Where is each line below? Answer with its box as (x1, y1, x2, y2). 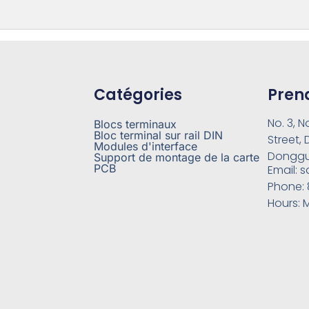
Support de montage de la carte (93, 150, 259, 165)
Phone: (268, 179, 308, 195)
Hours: (268, 195, 303, 212)
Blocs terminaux (93, 117, 177, 132)
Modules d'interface (93, 139, 197, 154)
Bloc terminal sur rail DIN (93, 128, 223, 143)
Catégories (93, 84, 182, 106)
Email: (268, 162, 301, 179)
